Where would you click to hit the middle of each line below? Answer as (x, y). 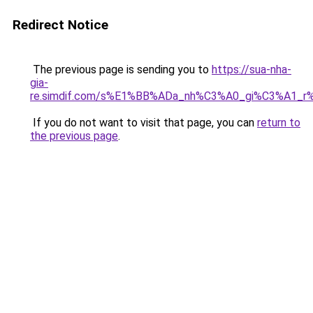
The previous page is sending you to (121, 70)
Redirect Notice (60, 25)
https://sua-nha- (252, 70)
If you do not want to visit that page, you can (144, 123)
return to (279, 123)
